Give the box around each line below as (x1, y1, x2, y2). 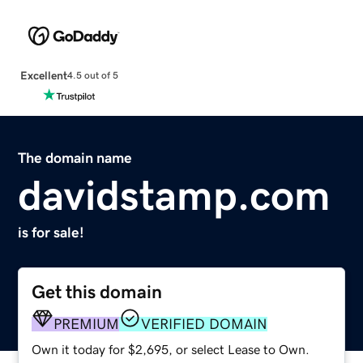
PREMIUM (53, 316, 120, 331)
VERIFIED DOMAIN (141, 316, 268, 331)
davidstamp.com (18, 173, 331, 216)
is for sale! (18, 224, 85, 240)
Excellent (19, 69, 67, 81)
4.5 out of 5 (66, 70, 118, 81)
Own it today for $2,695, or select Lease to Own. (32, 342, 310, 356)
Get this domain (32, 282, 163, 301)
